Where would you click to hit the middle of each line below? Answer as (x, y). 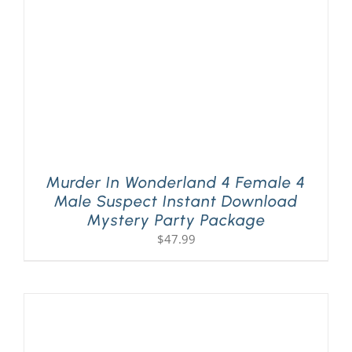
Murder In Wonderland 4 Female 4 (176, 182)
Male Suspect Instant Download (176, 201)
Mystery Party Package (176, 220)
